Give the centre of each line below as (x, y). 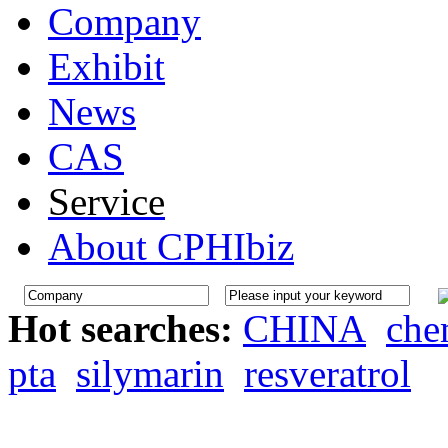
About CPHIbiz (171, 246)
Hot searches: (125, 328)
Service (106, 201)
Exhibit (106, 66)
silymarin (150, 373)
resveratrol (327, 373)
